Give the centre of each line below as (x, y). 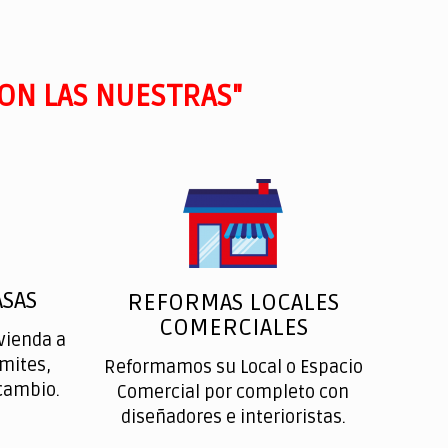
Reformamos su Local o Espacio (233, 367)
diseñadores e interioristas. (233, 417)
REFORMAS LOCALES (233, 302)
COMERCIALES (233, 327)
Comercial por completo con (233, 392)
